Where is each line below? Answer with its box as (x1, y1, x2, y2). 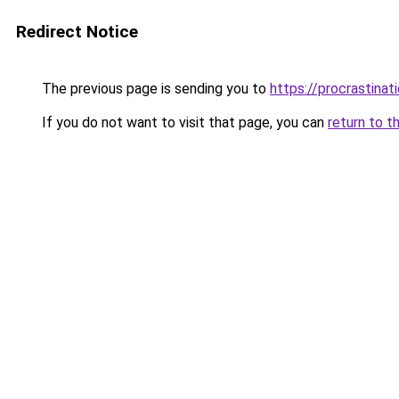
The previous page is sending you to (38, 80, 270, 97)
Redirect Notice (16, 21, 138, 42)
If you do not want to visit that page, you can (38, 114, 328, 131)
